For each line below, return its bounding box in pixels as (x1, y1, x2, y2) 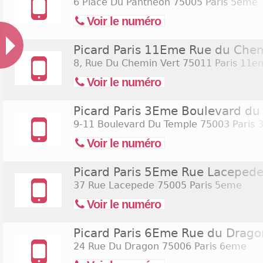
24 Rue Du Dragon (73, 241, 159, 252)
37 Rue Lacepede (73, 180, 154, 191)
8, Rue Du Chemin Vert (73, 58, 180, 69)
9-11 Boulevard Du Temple (73, 119, 197, 130)
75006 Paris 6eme (159, 241, 247, 252)
